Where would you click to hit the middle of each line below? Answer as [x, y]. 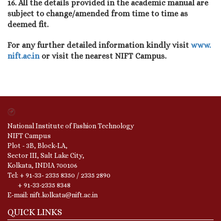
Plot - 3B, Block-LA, [37, 145]
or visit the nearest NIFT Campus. [103, 56]
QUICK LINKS [35, 212]
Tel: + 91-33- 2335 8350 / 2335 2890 [59, 175]
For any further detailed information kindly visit [99, 45]
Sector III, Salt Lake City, [46, 155]
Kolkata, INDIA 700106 [42, 165]
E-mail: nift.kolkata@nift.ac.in [53, 195]
